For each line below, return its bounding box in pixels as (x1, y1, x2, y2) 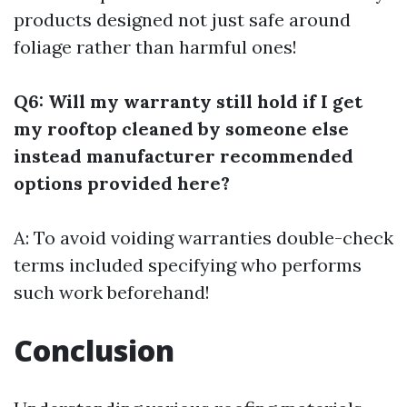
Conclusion (14, 330, 174, 370)
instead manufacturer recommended (14, 144, 353, 167)
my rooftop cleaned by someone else (14, 116, 349, 140)
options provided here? (14, 171, 230, 194)
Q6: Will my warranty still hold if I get (14, 89, 362, 113)
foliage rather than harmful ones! (14, 35, 297, 58)
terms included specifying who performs (14, 253, 362, 276)
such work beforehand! (14, 280, 210, 303)
